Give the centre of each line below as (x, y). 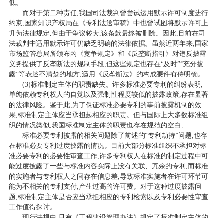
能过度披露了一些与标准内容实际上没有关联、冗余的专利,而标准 (108, 166)
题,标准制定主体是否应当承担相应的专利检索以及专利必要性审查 (108, 197)
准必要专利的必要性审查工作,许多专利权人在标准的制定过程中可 (108, 156)
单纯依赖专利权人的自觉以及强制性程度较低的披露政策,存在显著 (108, 94)
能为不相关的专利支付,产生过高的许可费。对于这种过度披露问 (105, 186)
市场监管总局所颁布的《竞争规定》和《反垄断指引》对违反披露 (107, 54)
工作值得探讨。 (32, 207)
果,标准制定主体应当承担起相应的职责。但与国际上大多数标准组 (108, 115)
